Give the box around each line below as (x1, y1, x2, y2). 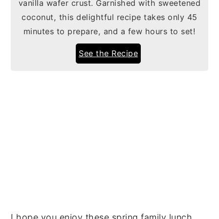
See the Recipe (79, 48, 138, 58)
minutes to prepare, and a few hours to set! (23, 26, 196, 36)
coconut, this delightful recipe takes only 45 (22, 12, 197, 22)
